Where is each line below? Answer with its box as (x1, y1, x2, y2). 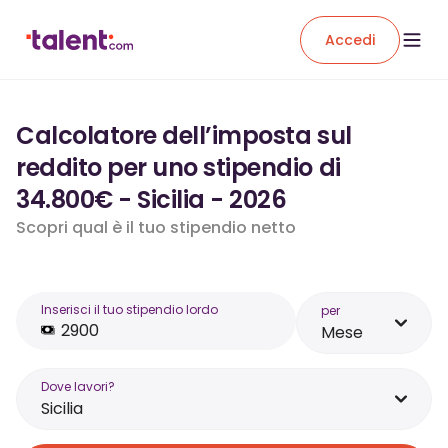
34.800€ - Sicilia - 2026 (16, 183, 287, 216)
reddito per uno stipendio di (16, 151, 341, 184)
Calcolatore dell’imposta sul (16, 119, 352, 152)
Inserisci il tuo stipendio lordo (41, 301, 218, 318)
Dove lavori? (41, 378, 115, 395)
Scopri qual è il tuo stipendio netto (16, 216, 296, 239)
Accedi (325, 29, 375, 50)
